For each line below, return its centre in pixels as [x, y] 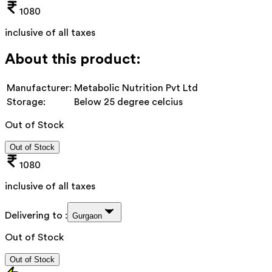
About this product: [73, 59]
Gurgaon [87, 216]
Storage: [26, 102]
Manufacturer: [39, 88]
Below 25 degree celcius [128, 102]
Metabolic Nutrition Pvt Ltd [136, 88]
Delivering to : [36, 215]
